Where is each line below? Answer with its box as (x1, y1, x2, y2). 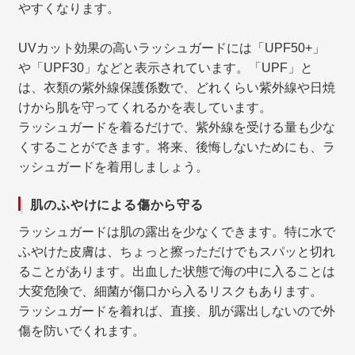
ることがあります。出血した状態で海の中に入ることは (18, 264, 336, 278)
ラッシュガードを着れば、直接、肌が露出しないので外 (18, 303, 336, 318)
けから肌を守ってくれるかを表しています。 (18, 100, 273, 114)
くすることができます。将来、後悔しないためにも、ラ (18, 139, 336, 154)
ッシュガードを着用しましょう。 (18, 159, 209, 174)
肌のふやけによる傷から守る (30, 197, 204, 212)
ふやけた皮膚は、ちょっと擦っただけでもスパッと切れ (18, 244, 336, 258)
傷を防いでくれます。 (18, 323, 146, 338)
